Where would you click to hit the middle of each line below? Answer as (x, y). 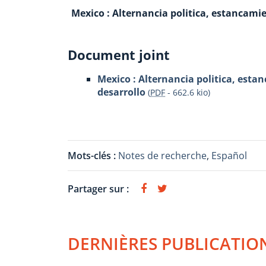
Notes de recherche (162, 156)
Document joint (119, 55)
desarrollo (121, 92)
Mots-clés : (93, 156)
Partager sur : (98, 189)
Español (229, 156)
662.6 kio (190, 92)
